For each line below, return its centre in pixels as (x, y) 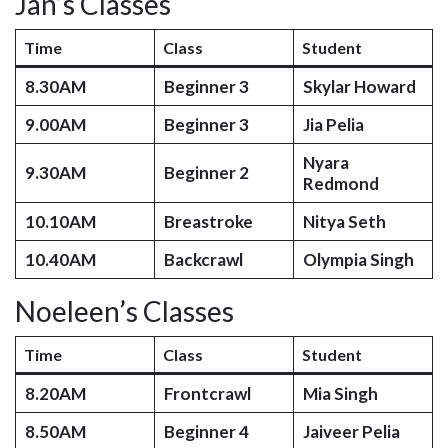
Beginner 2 (206, 172)
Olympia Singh (358, 259)
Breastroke (208, 221)
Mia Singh (340, 393)
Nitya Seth (344, 221)
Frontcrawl (207, 393)
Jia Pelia (333, 124)
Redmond (340, 183)
